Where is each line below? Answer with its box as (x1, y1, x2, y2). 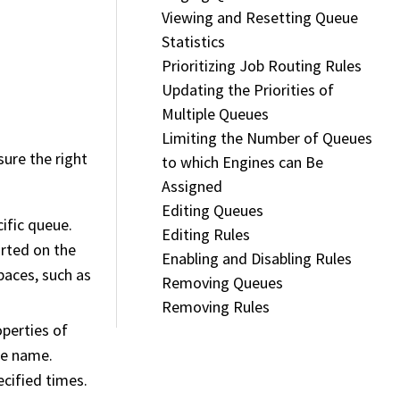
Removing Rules (162, 296, 270, 318)
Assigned (162, 176, 222, 197)
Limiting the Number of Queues (162, 128, 372, 149)
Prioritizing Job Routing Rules (162, 55, 362, 77)
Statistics (162, 31, 225, 53)
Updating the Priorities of (162, 79, 334, 101)
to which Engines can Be (162, 152, 323, 173)
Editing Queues (162, 200, 263, 221)
